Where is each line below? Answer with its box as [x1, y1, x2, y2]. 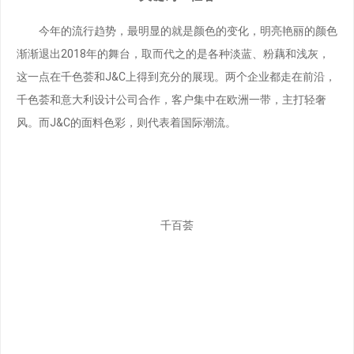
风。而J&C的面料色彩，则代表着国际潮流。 [17, 115, 236, 129]
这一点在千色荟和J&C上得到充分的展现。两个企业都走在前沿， [17, 70, 336, 83]
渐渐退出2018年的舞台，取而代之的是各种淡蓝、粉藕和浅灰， [17, 47, 330, 60]
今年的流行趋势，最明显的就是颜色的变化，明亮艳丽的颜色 [17, 24, 337, 37]
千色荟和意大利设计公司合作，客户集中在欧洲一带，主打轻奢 [17, 92, 326, 106]
